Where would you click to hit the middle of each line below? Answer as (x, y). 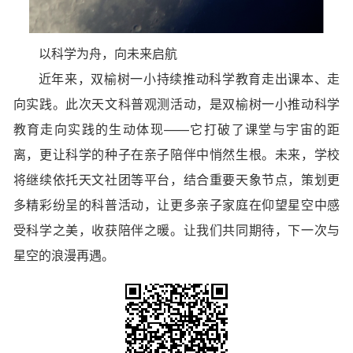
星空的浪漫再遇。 (63, 255)
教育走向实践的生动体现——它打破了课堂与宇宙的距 (176, 128)
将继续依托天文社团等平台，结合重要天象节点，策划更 (176, 179)
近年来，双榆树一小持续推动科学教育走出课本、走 (189, 78)
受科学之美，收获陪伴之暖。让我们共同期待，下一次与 (176, 229)
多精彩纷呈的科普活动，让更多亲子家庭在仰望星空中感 (176, 204)
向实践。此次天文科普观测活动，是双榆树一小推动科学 (176, 103)
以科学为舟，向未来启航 (108, 53)
